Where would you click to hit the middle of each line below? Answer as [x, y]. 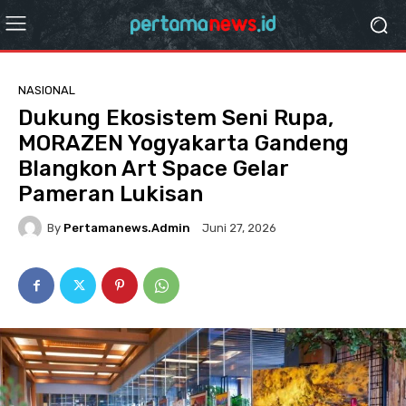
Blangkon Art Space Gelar [153, 169]
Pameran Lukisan [111, 194]
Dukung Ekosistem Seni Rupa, [176, 118]
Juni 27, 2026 [239, 228]
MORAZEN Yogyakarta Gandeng [184, 143]
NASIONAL [47, 90]
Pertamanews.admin [127, 227]
